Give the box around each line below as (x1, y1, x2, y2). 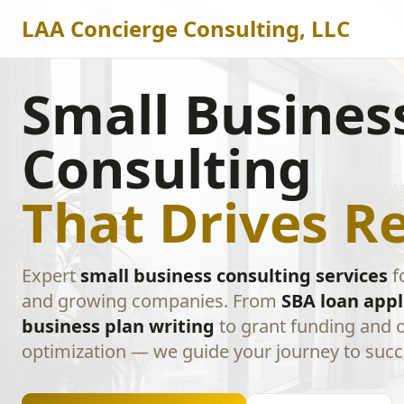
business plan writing (22, 314, 215, 338)
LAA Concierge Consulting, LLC (22, 14, 350, 43)
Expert (22, 263, 80, 288)
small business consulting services (80, 263, 388, 288)
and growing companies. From (22, 289, 281, 313)
